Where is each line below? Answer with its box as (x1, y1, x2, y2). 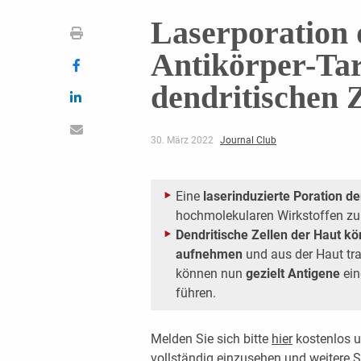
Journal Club (219, 134, 276, 146)
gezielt (245, 265, 284, 281)
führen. (175, 284, 216, 301)
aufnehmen (175, 246, 243, 262)
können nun (175, 265, 246, 281)
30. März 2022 (150, 134, 216, 146)
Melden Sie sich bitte (150, 330, 272, 346)
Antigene (287, 265, 340, 281)
